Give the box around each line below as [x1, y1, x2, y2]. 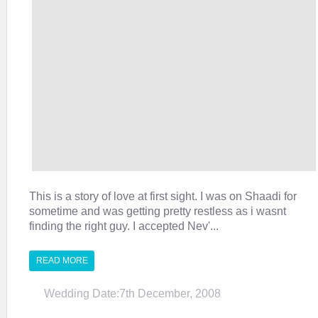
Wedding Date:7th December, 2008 [44, 287, 221, 300]
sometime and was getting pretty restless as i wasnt [29, 204, 286, 217]
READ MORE [35, 256, 88, 265]
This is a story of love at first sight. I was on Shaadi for [29, 190, 297, 202]
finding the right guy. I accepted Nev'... [29, 219, 219, 232]
